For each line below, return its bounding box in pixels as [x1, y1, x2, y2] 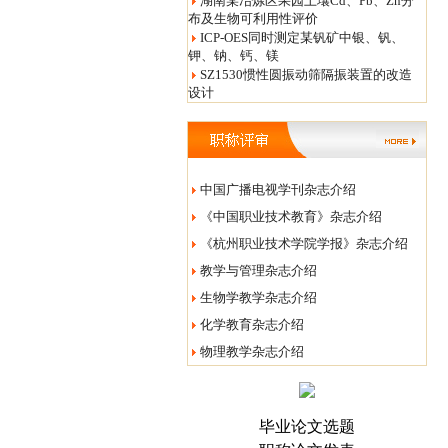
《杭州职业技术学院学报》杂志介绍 [200, 236, 408, 251]
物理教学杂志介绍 [200, 344, 304, 359]
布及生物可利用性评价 [188, 11, 318, 26]
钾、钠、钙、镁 [188, 48, 279, 63]
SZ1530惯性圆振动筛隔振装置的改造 [200, 67, 412, 82]
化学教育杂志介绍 [200, 317, 304, 332]
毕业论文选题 [259, 418, 355, 435]
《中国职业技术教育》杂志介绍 [200, 209, 382, 224]
